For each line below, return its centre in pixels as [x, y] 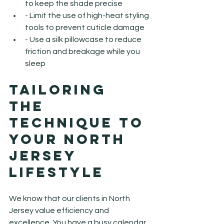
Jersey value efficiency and [60, 210]
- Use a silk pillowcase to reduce [84, 39]
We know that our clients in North [70, 198]
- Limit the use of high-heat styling [88, 15]
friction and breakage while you [83, 51]
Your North [70, 139]
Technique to [79, 122]
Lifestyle [56, 172]
